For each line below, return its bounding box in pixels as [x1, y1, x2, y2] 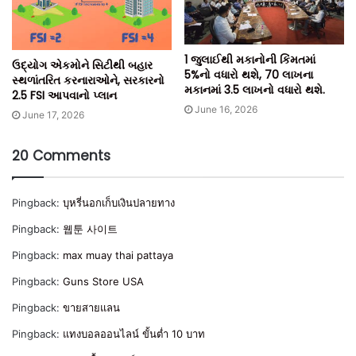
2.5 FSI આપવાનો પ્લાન [12, 87, 117, 104]
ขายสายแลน [63, 301, 120, 315]
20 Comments [12, 146, 110, 166]
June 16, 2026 [195, 103, 257, 115]
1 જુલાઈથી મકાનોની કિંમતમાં [184, 51, 315, 68]
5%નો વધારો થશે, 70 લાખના [184, 66, 313, 83]
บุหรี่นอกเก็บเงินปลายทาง [63, 196, 175, 210]
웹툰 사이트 [63, 222, 118, 236]
